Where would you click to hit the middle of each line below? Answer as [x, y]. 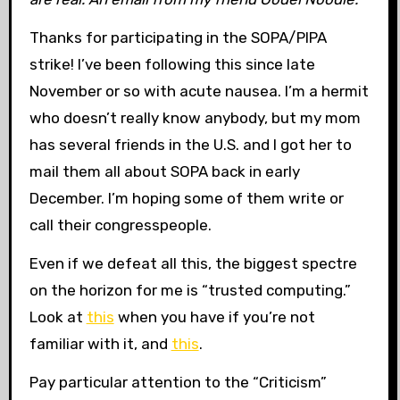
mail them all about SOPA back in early [164, 172]
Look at [58, 317]
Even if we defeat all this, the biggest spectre [193, 263]
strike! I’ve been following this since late [172, 65]
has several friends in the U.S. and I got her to [190, 145]
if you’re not [271, 317]
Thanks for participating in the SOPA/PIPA [178, 38]
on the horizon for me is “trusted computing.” [190, 290]
